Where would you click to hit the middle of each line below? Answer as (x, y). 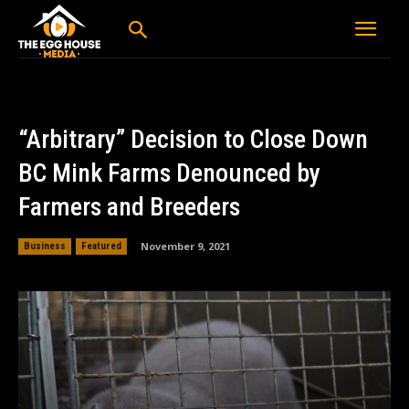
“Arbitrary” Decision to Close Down (193, 140)
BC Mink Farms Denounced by (169, 173)
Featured (101, 246)
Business (45, 246)
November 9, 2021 (185, 246)
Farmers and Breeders (129, 207)
